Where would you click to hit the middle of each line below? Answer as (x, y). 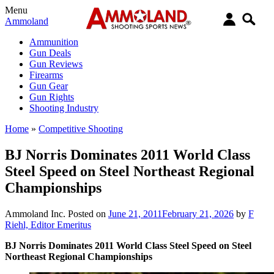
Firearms (46, 75)
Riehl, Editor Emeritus (48, 224)
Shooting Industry (64, 108)
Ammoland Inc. (35, 213)
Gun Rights (52, 97)
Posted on (88, 213)
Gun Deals (50, 53)
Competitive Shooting (81, 129)
